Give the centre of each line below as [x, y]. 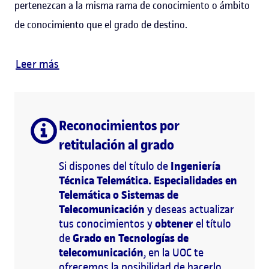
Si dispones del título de [115, 166]
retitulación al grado [116, 144]
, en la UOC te [174, 252]
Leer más [38, 64]
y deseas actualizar [189, 209]
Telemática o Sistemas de [119, 195]
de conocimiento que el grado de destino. [101, 24]
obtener [175, 224]
